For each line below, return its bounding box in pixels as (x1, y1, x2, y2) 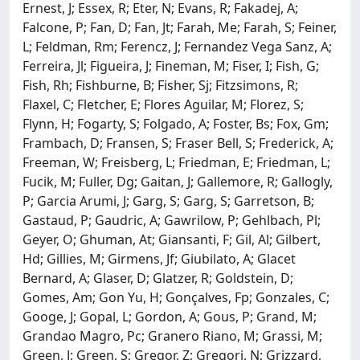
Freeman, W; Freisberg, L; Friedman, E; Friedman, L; (22, 153, 330, 171)
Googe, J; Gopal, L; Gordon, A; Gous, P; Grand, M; (22, 307, 317, 325)
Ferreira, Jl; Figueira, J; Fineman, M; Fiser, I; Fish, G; (22, 56, 319, 75)
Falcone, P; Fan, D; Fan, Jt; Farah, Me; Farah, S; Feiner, (22, 18, 337, 36)
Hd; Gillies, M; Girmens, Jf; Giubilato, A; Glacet (22, 249, 296, 268)
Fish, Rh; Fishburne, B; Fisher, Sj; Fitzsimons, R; (22, 76, 298, 94)
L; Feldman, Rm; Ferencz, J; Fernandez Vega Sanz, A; (22, 37, 332, 55)
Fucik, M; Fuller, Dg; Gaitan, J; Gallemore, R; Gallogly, (22, 172, 333, 190)
